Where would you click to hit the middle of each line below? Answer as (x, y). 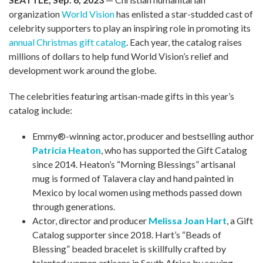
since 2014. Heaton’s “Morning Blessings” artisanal (134, 164)
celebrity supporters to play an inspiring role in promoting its (130, 28)
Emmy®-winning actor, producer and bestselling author (143, 136)
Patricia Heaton (67, 150)
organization (35, 14)
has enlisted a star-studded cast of (184, 14)
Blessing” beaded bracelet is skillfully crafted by (129, 248)
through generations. (74, 206)
